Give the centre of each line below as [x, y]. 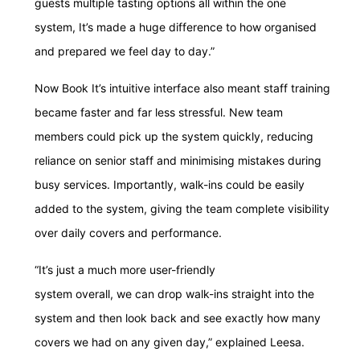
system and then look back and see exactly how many [178, 318]
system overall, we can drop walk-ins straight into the [174, 294]
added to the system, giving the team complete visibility [182, 209]
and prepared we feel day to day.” [125, 51]
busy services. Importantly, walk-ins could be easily [170, 185]
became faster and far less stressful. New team [159, 112]
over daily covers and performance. [130, 233]
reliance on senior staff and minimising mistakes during [178, 161]
